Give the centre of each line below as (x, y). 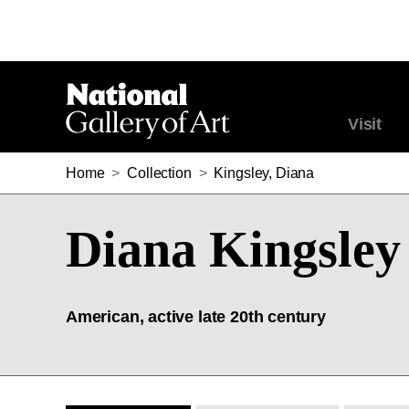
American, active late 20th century (196, 317)
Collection (159, 173)
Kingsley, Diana (264, 173)
